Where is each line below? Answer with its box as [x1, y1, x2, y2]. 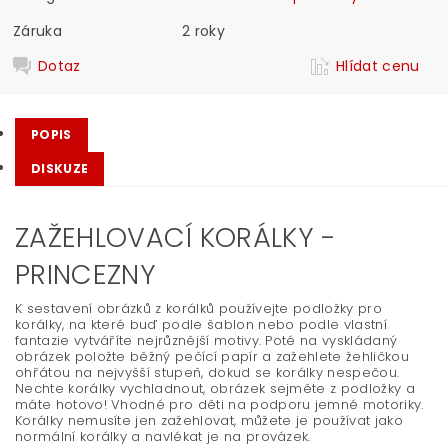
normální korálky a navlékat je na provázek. [15, 427, 311, 446]
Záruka [13, 20, 63, 41]
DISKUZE [31, 160, 89, 177]
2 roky [182, 20, 226, 41]
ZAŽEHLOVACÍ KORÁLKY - [15, 219, 337, 256]
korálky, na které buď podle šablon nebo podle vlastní [15, 315, 387, 334]
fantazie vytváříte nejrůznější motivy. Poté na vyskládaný [15, 331, 398, 350]
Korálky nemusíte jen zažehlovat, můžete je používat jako [15, 411, 403, 430]
